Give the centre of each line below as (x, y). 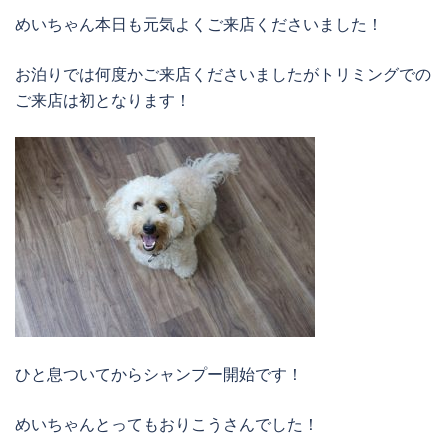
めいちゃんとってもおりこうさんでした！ (167, 424)
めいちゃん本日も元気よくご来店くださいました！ (199, 24)
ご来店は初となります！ (103, 100)
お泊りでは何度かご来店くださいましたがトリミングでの (223, 74)
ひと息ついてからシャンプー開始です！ (159, 374)
